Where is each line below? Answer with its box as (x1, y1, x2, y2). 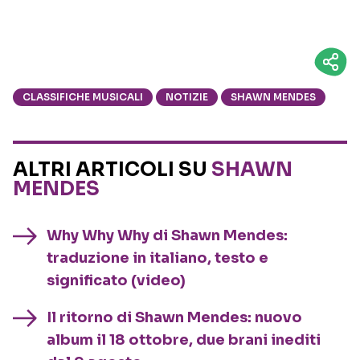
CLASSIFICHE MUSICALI (22, 91, 143, 104)
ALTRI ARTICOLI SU (13, 157, 211, 182)
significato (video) (47, 272, 186, 290)
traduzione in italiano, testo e (47, 249, 268, 268)
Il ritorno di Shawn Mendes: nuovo (47, 309, 302, 327)
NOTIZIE (166, 91, 208, 104)
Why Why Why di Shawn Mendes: (47, 227, 288, 245)
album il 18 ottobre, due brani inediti (47, 331, 321, 350)
